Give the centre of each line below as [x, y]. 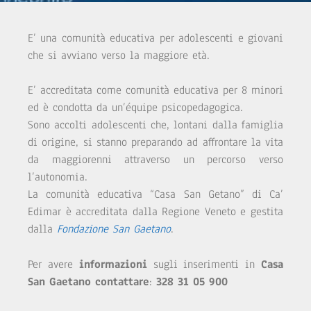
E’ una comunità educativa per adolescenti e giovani [155, 38]
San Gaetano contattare [89, 281]
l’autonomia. [58, 177]
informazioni [113, 264]
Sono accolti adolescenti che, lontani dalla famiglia [155, 125]
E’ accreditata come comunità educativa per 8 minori [155, 91]
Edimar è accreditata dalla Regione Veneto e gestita [155, 212]
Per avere [53, 264]
